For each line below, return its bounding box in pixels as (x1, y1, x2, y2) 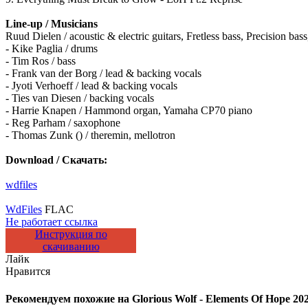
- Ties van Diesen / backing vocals (5, 92, 154, 104)
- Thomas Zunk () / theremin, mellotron (5, 129, 175, 142)
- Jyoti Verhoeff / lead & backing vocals (5, 80, 177, 92)
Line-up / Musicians (5, 18, 98, 30)
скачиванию (42, 241, 100, 253)
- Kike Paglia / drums (5, 43, 98, 55)
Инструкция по (34, 228, 107, 241)
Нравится (5, 265, 50, 278)
